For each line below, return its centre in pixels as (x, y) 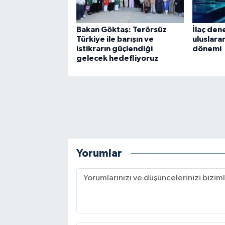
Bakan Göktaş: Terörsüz (121, 30)
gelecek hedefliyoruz (117, 59)
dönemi (207, 49)
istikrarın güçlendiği (114, 49)
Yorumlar (99, 153)
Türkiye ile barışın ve (115, 39)
